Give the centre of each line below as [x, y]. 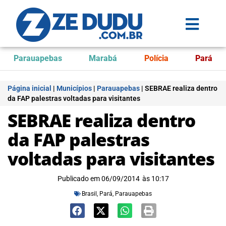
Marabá [103, 58]
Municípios [74, 88]
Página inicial [30, 88]
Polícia [156, 58]
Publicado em [78, 179]
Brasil [89, 194]
